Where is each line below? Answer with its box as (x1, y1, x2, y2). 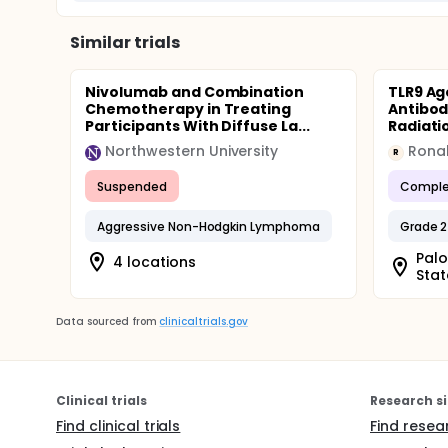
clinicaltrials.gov (159, 314, 248, 329)
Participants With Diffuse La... (85, 116, 311, 136)
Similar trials (70, 31, 180, 54)
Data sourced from (56, 314, 157, 329)
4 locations (113, 251, 196, 272)
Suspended (97, 177, 167, 195)
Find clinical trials (56, 416, 181, 436)
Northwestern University (105, 141, 279, 161)
